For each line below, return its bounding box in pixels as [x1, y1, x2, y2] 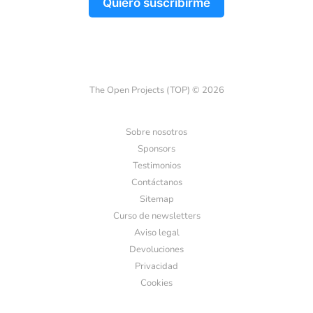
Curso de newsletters [112, 210, 201, 223]
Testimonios [132, 159, 181, 173]
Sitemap [139, 193, 174, 206]
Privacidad [135, 260, 178, 273]
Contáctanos [131, 176, 182, 189]
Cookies [140, 277, 173, 290]
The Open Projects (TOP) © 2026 [89, 84, 224, 97]
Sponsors [138, 143, 175, 156]
